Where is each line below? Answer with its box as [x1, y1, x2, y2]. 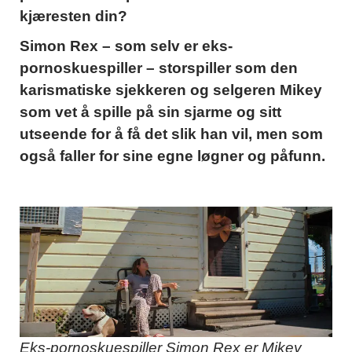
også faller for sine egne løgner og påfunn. [20, 147, 325, 164]
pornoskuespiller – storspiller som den [20, 59, 298, 76]
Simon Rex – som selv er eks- [20, 37, 233, 54]
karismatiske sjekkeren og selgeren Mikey [20, 81, 322, 98]
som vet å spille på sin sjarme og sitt [20, 103, 281, 120]
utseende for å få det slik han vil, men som [20, 125, 323, 142]
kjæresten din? [20, 7, 127, 24]
